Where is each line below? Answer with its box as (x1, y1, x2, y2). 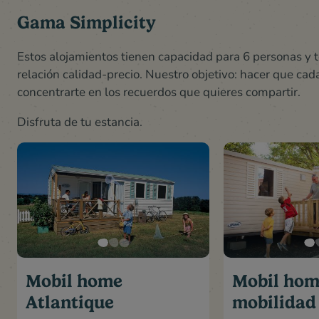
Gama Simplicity (17, 12, 156, 33)
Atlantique (26, 292, 114, 313)
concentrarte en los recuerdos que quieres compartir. (17, 83, 300, 100)
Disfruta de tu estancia (17, 113, 140, 130)
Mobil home (26, 271, 122, 292)
